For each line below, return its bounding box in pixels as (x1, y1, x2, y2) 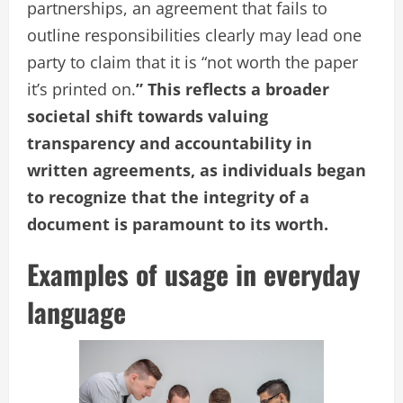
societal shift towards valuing (27, 105, 268, 128)
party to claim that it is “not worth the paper (27, 51, 358, 74)
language (27, 291, 126, 333)
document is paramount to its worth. (27, 213, 328, 236)
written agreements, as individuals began (27, 159, 366, 182)
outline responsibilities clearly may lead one (27, 24, 362, 47)
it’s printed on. (27, 78, 136, 101)
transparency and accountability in (27, 132, 312, 155)
